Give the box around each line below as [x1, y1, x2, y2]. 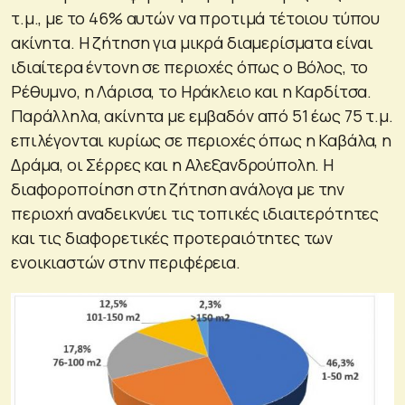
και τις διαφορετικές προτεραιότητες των [11, 226, 334, 249]
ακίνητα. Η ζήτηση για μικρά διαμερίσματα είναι [11, 31, 374, 53]
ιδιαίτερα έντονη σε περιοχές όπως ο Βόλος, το [11, 55, 369, 78]
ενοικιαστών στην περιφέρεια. [11, 250, 240, 273]
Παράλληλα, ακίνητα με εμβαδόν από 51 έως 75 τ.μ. [11, 104, 393, 127]
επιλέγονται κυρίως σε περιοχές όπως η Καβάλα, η [11, 128, 391, 151]
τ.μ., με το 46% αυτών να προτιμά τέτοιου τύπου [11, 6, 381, 29]
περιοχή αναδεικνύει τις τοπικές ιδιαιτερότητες [11, 202, 380, 224]
